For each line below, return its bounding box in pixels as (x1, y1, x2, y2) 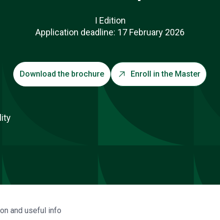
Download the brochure (20, 69, 104, 79)
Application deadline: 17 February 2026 (35, 27, 185, 37)
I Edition (94, 15, 126, 26)
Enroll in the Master (131, 69, 200, 79)
